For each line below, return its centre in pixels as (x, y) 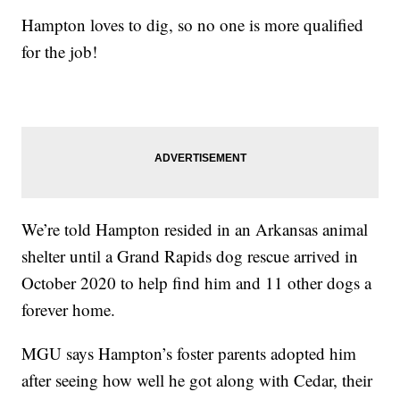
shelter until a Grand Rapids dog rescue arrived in (190, 255)
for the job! (60, 51)
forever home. (69, 309)
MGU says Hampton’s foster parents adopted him (189, 353)
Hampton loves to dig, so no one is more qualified (193, 24)
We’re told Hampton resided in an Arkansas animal (195, 229)
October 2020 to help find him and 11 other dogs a (197, 282)
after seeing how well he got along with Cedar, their (197, 379)
